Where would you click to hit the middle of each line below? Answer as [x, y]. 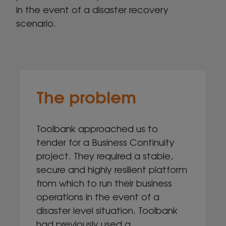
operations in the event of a [98, 196]
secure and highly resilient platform [112, 169]
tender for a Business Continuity [105, 142]
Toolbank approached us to [97, 128]
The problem [86, 96]
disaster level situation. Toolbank [107, 210]
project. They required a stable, [105, 155]
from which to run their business [104, 182]
